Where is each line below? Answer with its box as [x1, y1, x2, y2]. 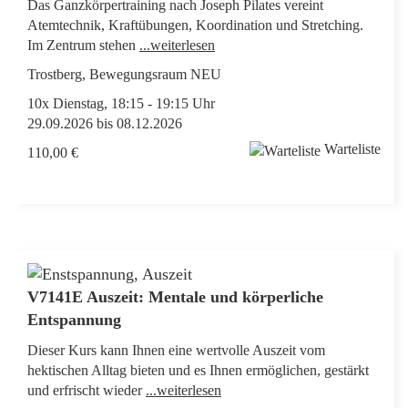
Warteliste [324, 141, 381, 158]
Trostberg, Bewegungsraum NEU [27, 66, 221, 83]
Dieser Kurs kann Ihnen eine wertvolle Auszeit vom [27, 342, 325, 359]
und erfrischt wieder [27, 382, 146, 399]
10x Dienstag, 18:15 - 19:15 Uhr [27, 96, 215, 112]
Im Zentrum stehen [27, 37, 139, 54]
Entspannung [27, 311, 126, 330]
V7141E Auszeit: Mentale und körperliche [27, 288, 323, 307]
